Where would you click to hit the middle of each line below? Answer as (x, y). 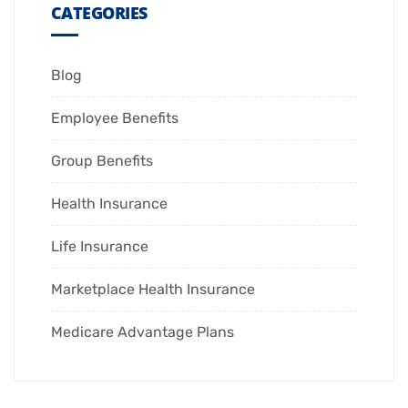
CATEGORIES (99, 13)
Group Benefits (102, 161)
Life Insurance (100, 246)
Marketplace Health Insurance (153, 289)
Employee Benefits (115, 118)
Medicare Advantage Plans (143, 332)
